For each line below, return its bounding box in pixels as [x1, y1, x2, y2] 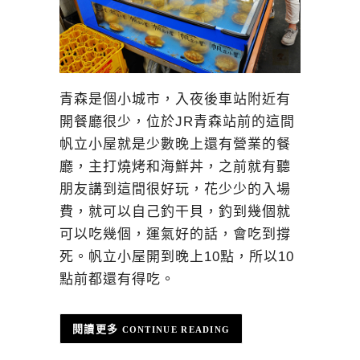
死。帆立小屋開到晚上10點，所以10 [59, 248, 294, 264]
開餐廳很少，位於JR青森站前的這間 [59, 113, 295, 129]
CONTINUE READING [121, 324, 231, 334]
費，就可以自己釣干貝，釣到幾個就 [59, 203, 291, 219]
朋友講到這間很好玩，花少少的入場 [59, 181, 291, 197]
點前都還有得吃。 [59, 271, 175, 287]
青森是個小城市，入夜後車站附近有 [59, 91, 291, 107]
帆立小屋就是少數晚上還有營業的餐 [59, 136, 291, 152]
